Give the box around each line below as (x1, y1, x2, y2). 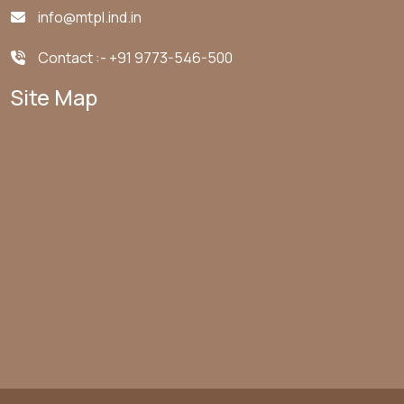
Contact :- (38, 47, 109, 68)
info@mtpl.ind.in (38, 6, 142, 27)
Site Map (11, 82, 97, 112)
